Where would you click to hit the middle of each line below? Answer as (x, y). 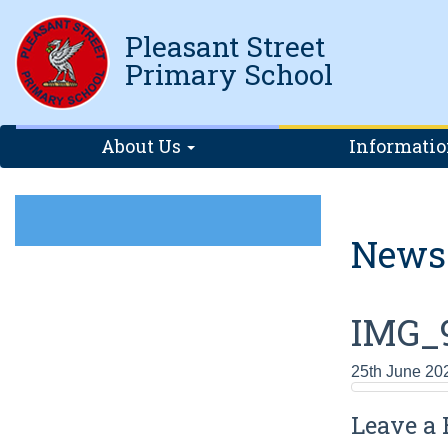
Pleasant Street (225, 46)
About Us (142, 146)
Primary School (229, 74)
